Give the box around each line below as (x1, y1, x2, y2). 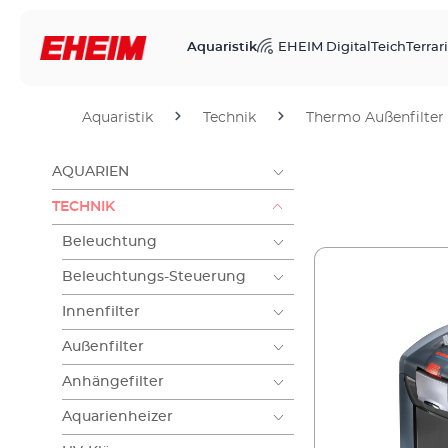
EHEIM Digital (278, 41, 371, 54)
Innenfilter (62, 305, 140, 319)
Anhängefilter (62, 375, 164, 389)
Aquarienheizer (62, 410, 173, 424)
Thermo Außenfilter (306, 111, 444, 125)
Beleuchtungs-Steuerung (62, 270, 246, 284)
